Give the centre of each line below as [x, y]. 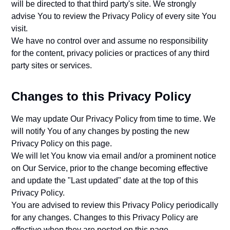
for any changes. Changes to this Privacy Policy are [105, 217]
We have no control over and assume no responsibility [110, 41]
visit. [20, 28]
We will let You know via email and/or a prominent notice [114, 156]
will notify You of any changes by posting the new [101, 131]
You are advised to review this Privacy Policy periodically [115, 205]
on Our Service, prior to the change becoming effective [110, 168]
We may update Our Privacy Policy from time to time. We [114, 119]
